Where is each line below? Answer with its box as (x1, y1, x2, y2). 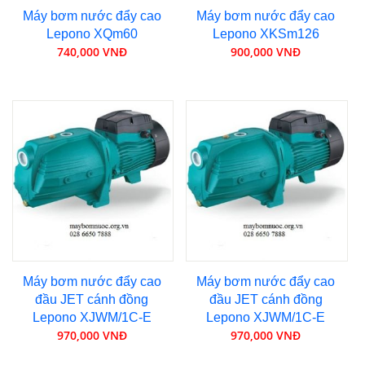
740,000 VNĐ (56, 43, 127, 59)
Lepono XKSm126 (212, 26, 319, 41)
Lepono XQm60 (46, 26, 138, 41)
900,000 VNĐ (231, 43, 301, 59)
